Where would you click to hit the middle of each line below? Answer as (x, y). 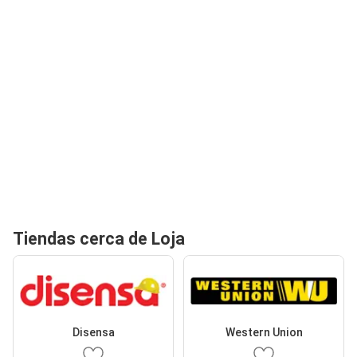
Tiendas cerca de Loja (99, 239)
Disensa (93, 332)
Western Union (264, 332)
